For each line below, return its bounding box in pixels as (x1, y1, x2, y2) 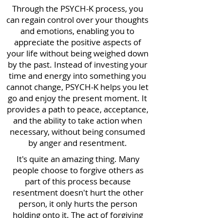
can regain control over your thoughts (6, 14, 148, 25)
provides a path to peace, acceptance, (6, 104, 148, 115)
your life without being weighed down (6, 48, 148, 59)
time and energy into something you (9, 70, 146, 81)
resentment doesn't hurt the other (12, 187, 144, 198)
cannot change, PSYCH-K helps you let (6, 81, 148, 92)
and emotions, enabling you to (20, 25, 134, 36)
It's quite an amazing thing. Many (16, 153, 140, 164)
